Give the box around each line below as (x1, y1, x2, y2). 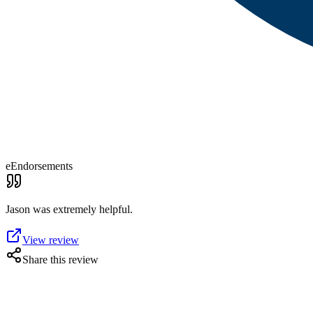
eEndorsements (6, 160, 73, 172)
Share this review (22, 254, 99, 265)
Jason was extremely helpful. (6, 203, 133, 215)
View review (22, 234, 79, 246)
